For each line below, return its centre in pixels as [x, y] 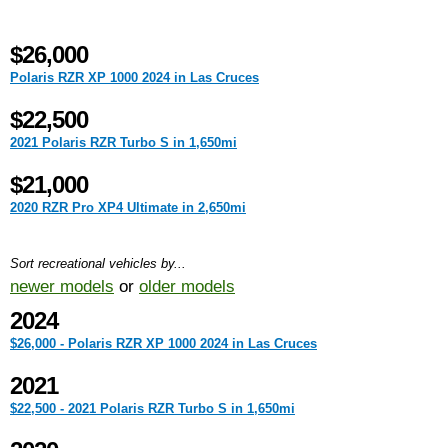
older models [187, 286]
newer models [62, 286]
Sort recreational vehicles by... [98, 263]
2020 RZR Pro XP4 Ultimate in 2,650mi [128, 207]
